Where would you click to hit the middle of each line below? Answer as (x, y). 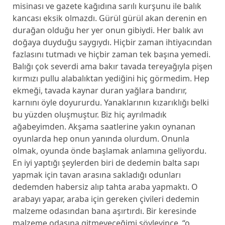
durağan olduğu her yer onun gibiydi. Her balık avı (108, 30)
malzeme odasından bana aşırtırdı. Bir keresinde (104, 211)
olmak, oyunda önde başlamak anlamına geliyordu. (109, 151)
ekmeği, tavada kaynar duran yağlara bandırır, (99, 90)
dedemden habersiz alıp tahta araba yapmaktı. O (105, 187)
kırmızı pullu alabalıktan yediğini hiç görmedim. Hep (111, 78)
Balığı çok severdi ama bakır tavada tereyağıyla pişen (112, 66)
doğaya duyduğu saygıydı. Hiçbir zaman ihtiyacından (112, 42)
